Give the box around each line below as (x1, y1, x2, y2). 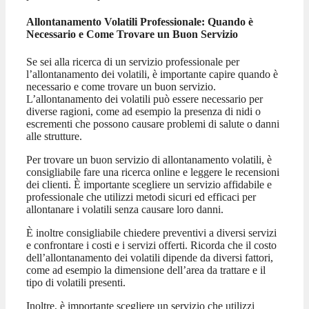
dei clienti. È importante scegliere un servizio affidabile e (26, 178, 272, 190)
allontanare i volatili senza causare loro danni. (26, 203, 223, 215)
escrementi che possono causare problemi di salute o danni (26, 117, 279, 130)
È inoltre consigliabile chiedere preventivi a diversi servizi (26, 226, 277, 239)
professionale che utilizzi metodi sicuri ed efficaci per (26, 190, 256, 203)
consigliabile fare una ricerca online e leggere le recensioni (26, 166, 279, 178)
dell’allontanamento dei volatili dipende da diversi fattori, (26, 251, 273, 263)
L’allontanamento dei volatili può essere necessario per (26, 92, 263, 105)
